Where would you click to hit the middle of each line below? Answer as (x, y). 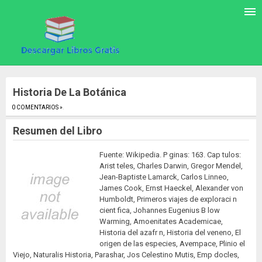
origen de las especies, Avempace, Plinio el (172, 244)
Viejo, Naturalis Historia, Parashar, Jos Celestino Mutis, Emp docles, (126, 255)
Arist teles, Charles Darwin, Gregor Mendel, (171, 166)
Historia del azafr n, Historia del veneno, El (170, 233)
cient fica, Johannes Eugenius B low (159, 211)
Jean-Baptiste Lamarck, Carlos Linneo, (164, 177)
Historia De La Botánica (70, 92)
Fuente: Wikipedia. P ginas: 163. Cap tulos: (170, 155)
